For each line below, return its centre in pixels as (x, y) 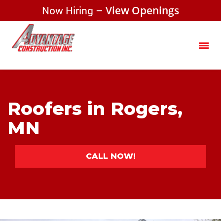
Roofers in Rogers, (95, 109)
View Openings (142, 10)
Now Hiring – (74, 10)
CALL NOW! (110, 156)
